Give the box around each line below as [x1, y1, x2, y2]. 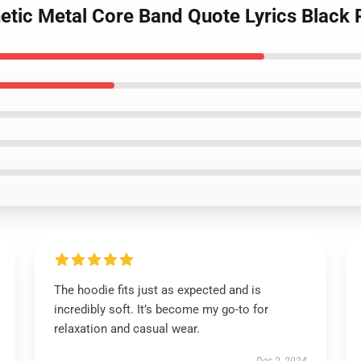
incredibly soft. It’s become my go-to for [53, 302, 268, 317]
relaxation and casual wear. [53, 322, 200, 336]
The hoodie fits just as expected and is [53, 283, 261, 297]
